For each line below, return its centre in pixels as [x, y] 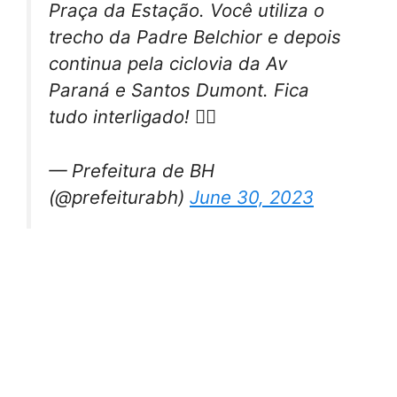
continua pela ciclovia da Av [168, 64]
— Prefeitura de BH [132, 171]
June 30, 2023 [252, 198]
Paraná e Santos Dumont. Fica [179, 90]
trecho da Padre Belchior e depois [195, 37]
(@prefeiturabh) [119, 198]
